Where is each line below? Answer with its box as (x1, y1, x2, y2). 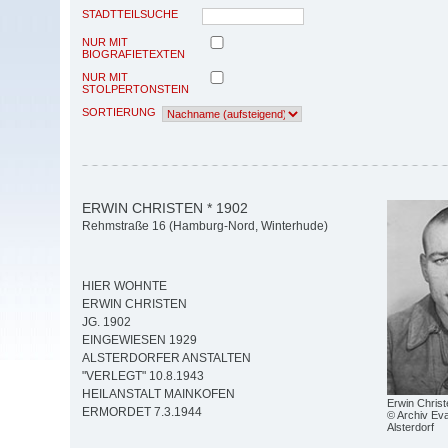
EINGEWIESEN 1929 (82, 333, 197, 348)
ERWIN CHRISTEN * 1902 (82, 199, 248, 216)
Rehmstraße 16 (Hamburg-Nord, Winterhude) (82, 219, 328, 234)
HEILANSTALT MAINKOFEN (82, 387, 235, 402)
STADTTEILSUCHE (82, 7, 178, 20)
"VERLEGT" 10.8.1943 (82, 369, 204, 384)
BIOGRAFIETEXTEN (82, 47, 185, 60)
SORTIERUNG (82, 105, 156, 118)
